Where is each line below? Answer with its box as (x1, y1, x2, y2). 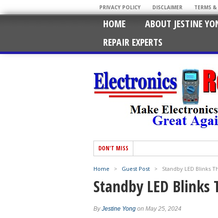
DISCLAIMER (152, 4, 182, 11)
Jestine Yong (102, 205, 136, 212)
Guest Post (122, 165, 150, 172)
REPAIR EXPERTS (103, 36, 163, 49)
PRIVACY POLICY (99, 4, 141, 11)
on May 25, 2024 (136, 205, 182, 212)
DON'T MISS (98, 144, 128, 152)
